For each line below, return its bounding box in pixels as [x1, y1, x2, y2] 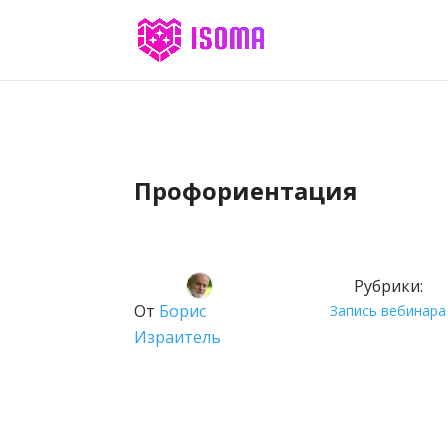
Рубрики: [353, 275, 423, 298]
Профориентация [134, 173, 359, 207]
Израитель [134, 326, 222, 349]
